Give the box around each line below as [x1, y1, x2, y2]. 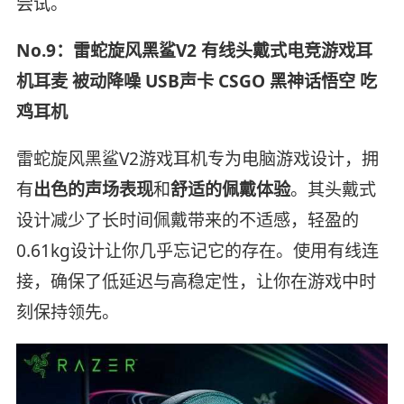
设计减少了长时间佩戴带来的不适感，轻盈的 [15, 208, 359, 233]
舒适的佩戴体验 [170, 178, 290, 202]
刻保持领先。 [15, 300, 119, 325]
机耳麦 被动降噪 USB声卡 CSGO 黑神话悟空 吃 [15, 69, 377, 94]
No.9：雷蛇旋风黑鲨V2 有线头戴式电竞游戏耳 [15, 39, 372, 63]
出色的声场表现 [32, 178, 153, 202]
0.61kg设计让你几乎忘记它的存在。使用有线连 [15, 239, 379, 263]
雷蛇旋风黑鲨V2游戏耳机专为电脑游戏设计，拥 [15, 147, 379, 171]
